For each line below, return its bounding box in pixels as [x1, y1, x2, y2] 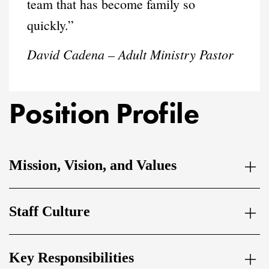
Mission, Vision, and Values [9, 157, 177, 174]
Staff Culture [9, 204, 90, 220]
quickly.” [27, 16, 74, 34]
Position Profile [9, 95, 199, 131]
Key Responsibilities [9, 250, 134, 266]
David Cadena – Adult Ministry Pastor [27, 44, 234, 63]
